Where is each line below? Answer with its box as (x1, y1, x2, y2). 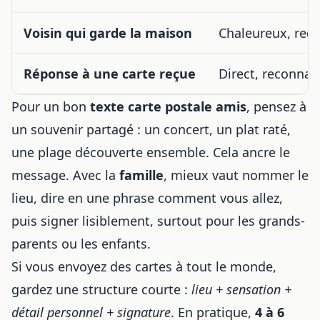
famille (119, 166, 164, 184)
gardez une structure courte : (11, 281, 191, 298)
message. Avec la (11, 166, 119, 184)
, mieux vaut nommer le (164, 166, 309, 184)
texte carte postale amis (90, 98, 246, 115)
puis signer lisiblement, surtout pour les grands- (11, 212, 305, 229)
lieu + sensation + (191, 281, 291, 298)
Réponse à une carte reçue (24, 65, 196, 82)
